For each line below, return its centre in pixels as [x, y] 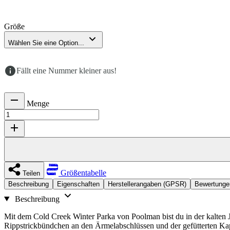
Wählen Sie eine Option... [46, 43]
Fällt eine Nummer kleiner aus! [66, 70]
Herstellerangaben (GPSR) [147, 184]
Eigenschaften [78, 184]
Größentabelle [82, 172]
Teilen [31, 173]
